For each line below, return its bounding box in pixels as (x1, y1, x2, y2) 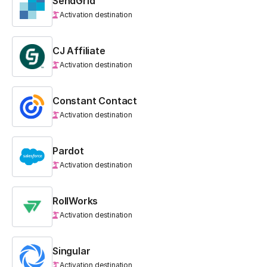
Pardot (52, 144, 84, 157)
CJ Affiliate (52, 44, 105, 57)
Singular (52, 244, 91, 257)
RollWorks (52, 194, 98, 207)
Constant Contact (52, 94, 137, 107)
